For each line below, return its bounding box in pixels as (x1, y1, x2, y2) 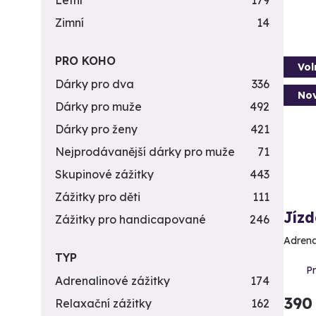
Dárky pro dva (55, 77, 134, 91)
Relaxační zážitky (55, 296, 152, 310)
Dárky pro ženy (55, 122, 138, 136)
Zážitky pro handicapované (55, 212, 206, 226)
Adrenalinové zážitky (55, 274, 170, 288)
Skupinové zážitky (55, 167, 154, 181)
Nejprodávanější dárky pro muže (55, 145, 235, 159)
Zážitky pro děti (55, 190, 140, 204)
